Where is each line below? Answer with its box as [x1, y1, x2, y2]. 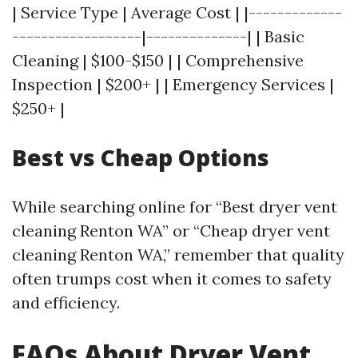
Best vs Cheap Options [12, 142, 269, 173]
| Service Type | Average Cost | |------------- [12, 2, 342, 22]
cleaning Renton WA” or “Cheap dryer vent [12, 221, 330, 241]
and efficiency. [12, 292, 120, 312]
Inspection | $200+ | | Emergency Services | [12, 74, 334, 94]
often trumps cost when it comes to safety [12, 268, 332, 288]
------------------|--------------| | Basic [12, 26, 304, 46]
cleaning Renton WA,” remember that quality [12, 245, 344, 265]
